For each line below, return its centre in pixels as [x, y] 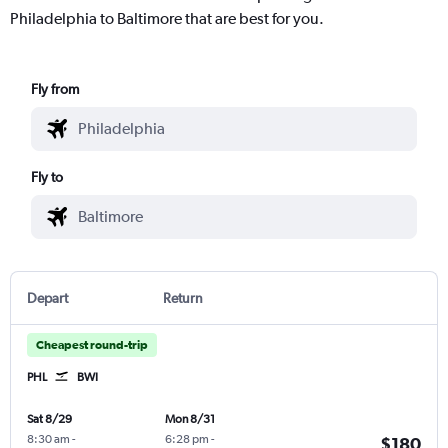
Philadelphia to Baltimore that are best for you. [167, 18]
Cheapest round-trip [92, 344]
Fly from [55, 88]
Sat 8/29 [49, 418]
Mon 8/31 [189, 418]
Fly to [47, 176]
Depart [47, 297]
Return [182, 297]
